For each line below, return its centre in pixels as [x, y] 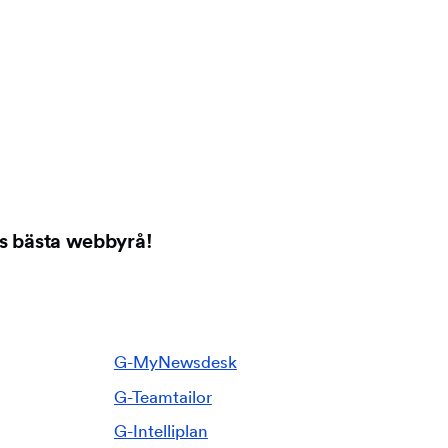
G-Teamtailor [162, 396]
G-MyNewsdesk [175, 361]
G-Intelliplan [160, 431]
